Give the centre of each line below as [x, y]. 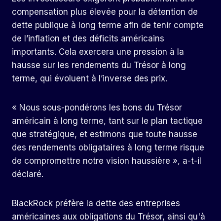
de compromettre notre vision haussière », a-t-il [107, 161]
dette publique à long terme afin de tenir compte [108, 25]
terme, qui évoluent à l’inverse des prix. [90, 79]
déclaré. [28, 174]
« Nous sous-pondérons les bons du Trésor [97, 108]
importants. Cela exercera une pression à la [98, 52]
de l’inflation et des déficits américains [88, 39]
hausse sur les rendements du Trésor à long [99, 65]
